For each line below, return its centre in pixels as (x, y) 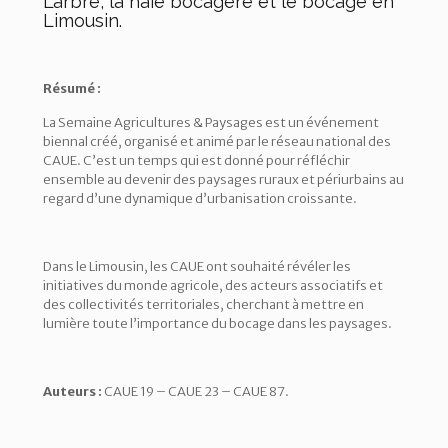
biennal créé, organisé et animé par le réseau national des (217, 141)
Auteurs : (73, 391)
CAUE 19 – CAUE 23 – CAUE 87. (196, 391)
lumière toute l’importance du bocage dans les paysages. (217, 323)
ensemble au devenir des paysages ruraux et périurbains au (223, 179)
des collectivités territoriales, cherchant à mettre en (203, 304)
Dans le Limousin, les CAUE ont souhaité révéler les (197, 266)
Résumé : (72, 88)
